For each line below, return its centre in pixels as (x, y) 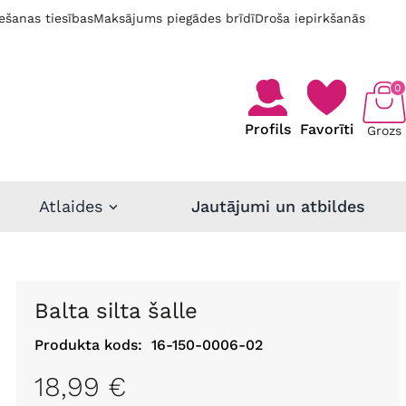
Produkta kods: (88, 344)
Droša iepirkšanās (310, 18)
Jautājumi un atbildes (278, 206)
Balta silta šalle (123, 310)
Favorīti (326, 130)
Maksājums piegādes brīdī (174, 18)
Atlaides (70, 206)
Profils (267, 130)
